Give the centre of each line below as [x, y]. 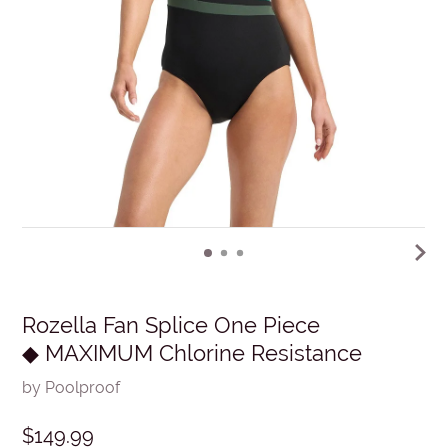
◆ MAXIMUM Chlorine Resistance [192, 353]
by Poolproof [71, 387]
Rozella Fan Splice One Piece [171, 325]
